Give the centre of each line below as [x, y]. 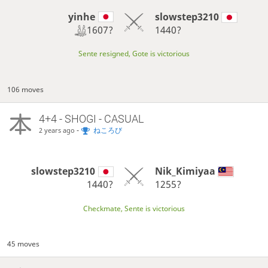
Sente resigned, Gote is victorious [134, 54]
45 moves [24, 244]
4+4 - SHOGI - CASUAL [91, 118]
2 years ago [57, 130]
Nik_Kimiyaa [185, 171]
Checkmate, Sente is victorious [134, 208]
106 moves [26, 90]
